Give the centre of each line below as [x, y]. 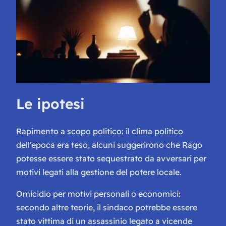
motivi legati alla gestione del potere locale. [99, 172]
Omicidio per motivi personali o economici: [98, 194]
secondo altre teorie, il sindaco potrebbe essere [107, 208]
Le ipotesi [50, 104]
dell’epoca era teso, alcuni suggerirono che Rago [109, 145]
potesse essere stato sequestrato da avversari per [111, 159]
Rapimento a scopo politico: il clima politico [100, 131]
